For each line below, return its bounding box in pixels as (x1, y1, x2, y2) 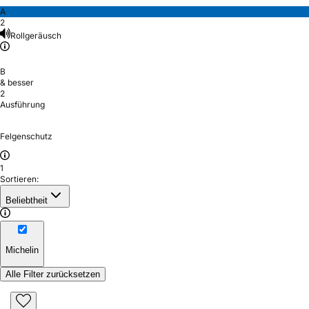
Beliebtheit (6, 195, 48, 206)
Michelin (6, 245, 39, 256)
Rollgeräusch (10, 30, 61, 41)
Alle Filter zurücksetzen (6, 268, 100, 279)
